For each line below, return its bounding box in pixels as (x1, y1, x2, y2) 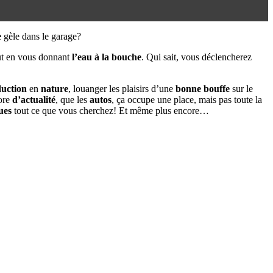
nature (41, 83, 68, 94)
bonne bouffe (175, 83, 230, 94)
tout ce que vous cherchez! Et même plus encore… (12, 105, 209, 116)
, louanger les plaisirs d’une (68, 83, 175, 94)
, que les (55, 94, 90, 105)
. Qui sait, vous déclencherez (141, 51, 252, 62)
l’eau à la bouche (72, 51, 141, 62)
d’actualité (12, 94, 55, 105)
